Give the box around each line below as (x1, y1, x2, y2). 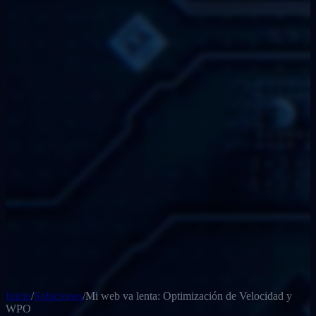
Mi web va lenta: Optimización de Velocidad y (85, 290, 292, 302)
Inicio (6, 290, 31, 302)
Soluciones (34, 290, 83, 302)
